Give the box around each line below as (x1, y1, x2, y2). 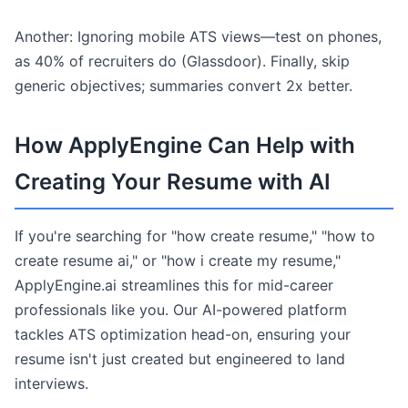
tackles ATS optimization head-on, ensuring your (15, 325, 351, 343)
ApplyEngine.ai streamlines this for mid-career (15, 276, 333, 294)
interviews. (15, 374, 88, 393)
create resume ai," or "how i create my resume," (15, 251, 341, 270)
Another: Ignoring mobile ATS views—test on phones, (15, 27, 382, 46)
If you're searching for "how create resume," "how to (15, 227, 375, 245)
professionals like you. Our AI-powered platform (15, 301, 347, 319)
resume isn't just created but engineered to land (15, 350, 345, 368)
